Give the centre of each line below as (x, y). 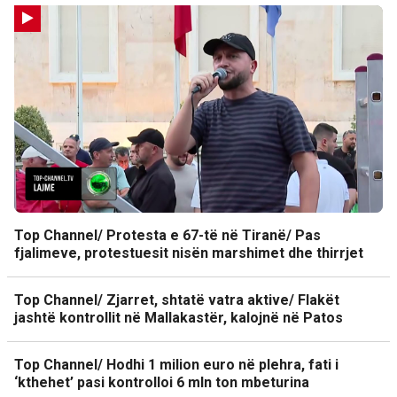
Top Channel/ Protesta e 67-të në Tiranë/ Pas (167, 235)
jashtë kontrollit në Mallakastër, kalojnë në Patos (179, 318)
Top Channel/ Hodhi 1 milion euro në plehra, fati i (176, 365)
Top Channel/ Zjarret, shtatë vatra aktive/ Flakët (177, 300)
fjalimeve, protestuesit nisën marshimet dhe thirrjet (189, 253)
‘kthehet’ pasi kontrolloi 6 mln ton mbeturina (162, 382)
